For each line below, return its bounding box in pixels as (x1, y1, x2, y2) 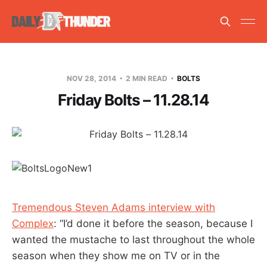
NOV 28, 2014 (67, 73, 118, 83)
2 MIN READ (124, 73, 169, 83)
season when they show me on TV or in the (12, 249, 220, 262)
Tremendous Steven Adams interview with (12, 201, 215, 213)
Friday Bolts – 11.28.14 (58, 90, 209, 109)
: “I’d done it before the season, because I (54, 217, 253, 229)
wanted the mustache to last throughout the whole (12, 233, 255, 246)
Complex (12, 217, 54, 229)
